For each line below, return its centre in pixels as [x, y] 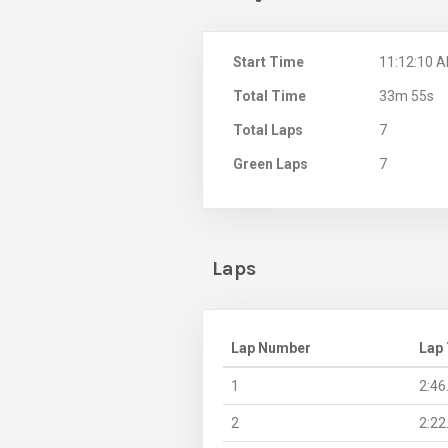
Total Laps [268, 129]
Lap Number [271, 347]
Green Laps [270, 163]
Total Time [269, 95]
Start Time [268, 61]
